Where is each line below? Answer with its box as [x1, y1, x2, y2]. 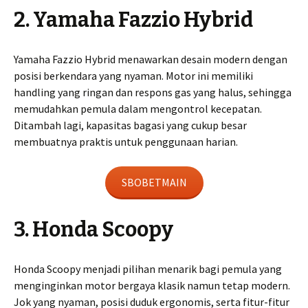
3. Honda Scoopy [14, 217, 173, 243]
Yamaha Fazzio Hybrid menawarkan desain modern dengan [14, 52, 287, 67]
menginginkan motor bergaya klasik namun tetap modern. [14, 278, 290, 293]
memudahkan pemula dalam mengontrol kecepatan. [14, 102, 262, 116]
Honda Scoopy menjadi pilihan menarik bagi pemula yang [14, 262, 282, 276]
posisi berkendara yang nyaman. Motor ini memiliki [14, 69, 253, 83]
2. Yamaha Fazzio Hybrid [14, 8, 253, 33]
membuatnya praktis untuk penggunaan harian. [14, 135, 238, 149]
